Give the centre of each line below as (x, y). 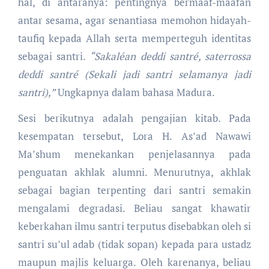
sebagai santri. (54, 56)
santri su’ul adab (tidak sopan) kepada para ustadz (134, 244)
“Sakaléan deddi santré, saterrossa (171, 56)
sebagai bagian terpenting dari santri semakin (134, 190)
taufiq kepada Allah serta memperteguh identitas (134, 38)
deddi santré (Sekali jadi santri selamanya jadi (134, 74)
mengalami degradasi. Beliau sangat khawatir (134, 208)
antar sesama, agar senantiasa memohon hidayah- (134, 20)
